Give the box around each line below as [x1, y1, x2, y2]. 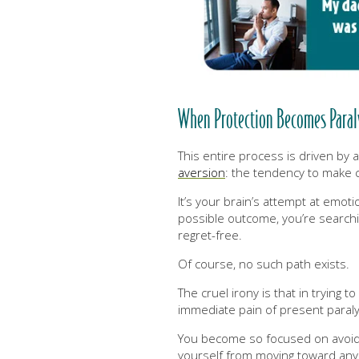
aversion [178, 164, 225, 181]
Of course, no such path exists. [178, 256, 349, 272]
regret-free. [178, 227, 242, 244]
